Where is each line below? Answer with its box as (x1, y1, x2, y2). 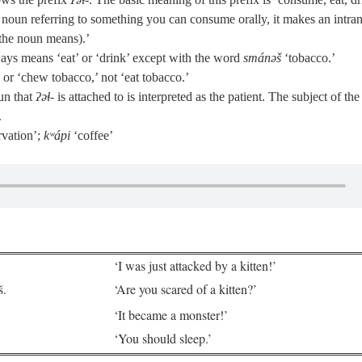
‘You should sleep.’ (114, 330, 212, 347)
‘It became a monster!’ (114, 306, 228, 323)
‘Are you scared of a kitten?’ (114, 280, 257, 297)
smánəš (243, 51, 281, 65)
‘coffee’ (70, 128, 113, 142)
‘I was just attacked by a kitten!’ (114, 257, 276, 274)
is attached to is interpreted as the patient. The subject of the (54, 90, 360, 103)
